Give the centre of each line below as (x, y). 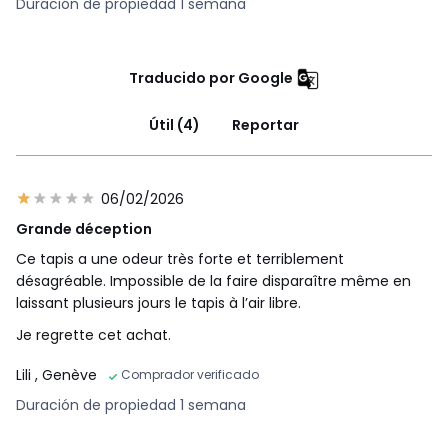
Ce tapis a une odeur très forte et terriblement (180, 259)
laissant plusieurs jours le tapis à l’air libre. (158, 303)
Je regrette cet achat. (93, 335)
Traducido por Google (210, 78)
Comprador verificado (190, 375)
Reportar (265, 125)
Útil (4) (174, 125)
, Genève (66, 375)
